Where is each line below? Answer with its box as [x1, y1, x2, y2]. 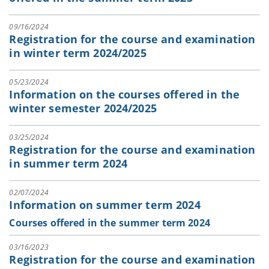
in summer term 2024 [9, 156, 128, 171]
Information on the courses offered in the [9, 86, 240, 101]
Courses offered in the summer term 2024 [9, 216, 210, 229]
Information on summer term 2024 [9, 197, 201, 212]
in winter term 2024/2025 [9, 45, 147, 60]
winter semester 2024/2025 [9, 100, 157, 115]
